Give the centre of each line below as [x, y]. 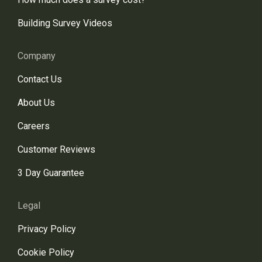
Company [37, 56]
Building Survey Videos [65, 23]
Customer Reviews [56, 149]
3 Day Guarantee [51, 173]
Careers [34, 126]
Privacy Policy [47, 229]
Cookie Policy [46, 252]
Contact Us [40, 79]
